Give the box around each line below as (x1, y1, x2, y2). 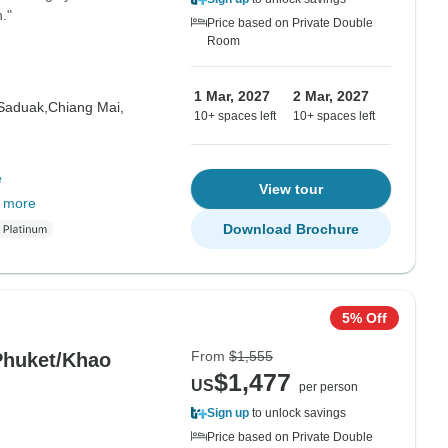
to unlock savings (249, 406, 346, 420)
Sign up (207, 406, 249, 420)
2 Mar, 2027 (293, 88, 369, 104)
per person (299, 380, 358, 394)
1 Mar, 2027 (194, 88, 270, 104)
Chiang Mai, (47, 99, 124, 115)
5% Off (342, 310, 387, 326)
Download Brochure (223, 221, 359, 237)
